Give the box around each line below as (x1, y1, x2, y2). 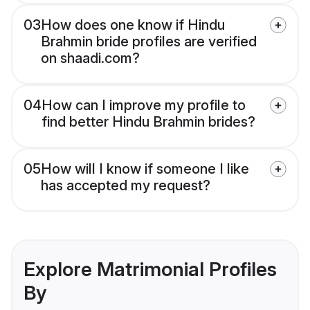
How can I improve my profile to (42, 97, 246, 114)
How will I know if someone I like (41, 161, 249, 178)
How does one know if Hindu (41, 17, 225, 34)
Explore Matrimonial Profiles (24, 257, 277, 282)
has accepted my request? (41, 177, 210, 194)
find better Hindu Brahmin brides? (42, 113, 255, 131)
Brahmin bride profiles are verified (41, 33, 257, 51)
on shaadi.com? (41, 50, 140, 67)
